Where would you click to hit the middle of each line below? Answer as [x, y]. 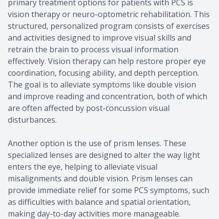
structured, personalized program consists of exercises [109, 26]
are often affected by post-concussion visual [89, 108]
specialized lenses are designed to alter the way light [104, 155]
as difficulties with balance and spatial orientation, [99, 202]
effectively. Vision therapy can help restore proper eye [107, 61]
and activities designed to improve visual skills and [99, 37]
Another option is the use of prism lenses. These [97, 143]
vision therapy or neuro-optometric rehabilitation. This [109, 14]
